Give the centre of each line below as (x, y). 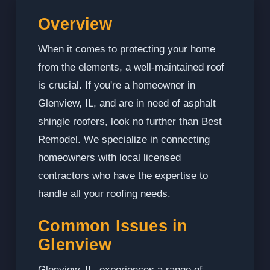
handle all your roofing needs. (105, 194)
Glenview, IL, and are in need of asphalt (127, 104)
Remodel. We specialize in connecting (124, 140)
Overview (75, 24)
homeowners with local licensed (110, 158)
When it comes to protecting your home (127, 49)
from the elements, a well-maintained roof (131, 67)
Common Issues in (113, 226)
